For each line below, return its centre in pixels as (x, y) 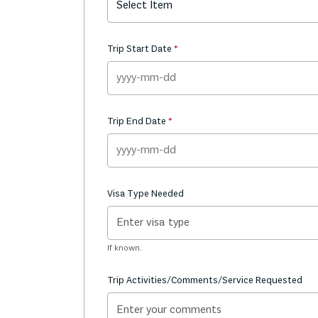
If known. (125, 248)
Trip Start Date (141, 49)
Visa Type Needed (146, 194)
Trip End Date (138, 122)
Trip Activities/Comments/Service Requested (205, 281)
